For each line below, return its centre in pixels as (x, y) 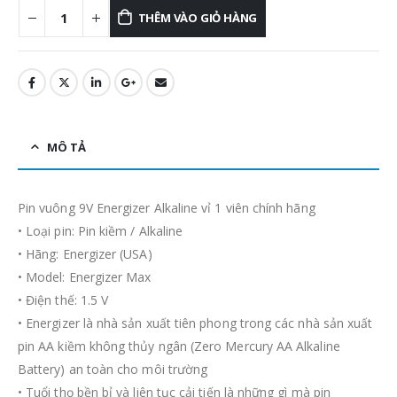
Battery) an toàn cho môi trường (113, 370)
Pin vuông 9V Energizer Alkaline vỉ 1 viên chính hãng (167, 208)
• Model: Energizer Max (85, 277)
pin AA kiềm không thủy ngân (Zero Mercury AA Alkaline (179, 346)
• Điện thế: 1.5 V (63, 300)
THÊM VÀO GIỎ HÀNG (198, 18)
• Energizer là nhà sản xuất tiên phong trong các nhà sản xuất (195, 323)
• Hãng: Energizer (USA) (85, 254)
